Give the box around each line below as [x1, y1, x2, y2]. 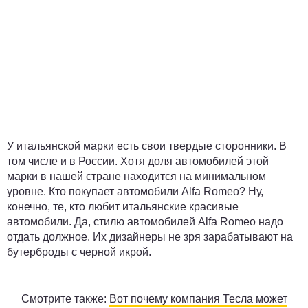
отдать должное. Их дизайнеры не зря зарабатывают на [7, 231, 293, 243]
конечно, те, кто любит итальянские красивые [7, 201, 239, 212]
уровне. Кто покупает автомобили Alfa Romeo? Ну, [7, 186, 263, 197]
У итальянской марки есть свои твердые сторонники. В [7, 140, 287, 152]
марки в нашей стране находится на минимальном [7, 170, 266, 182]
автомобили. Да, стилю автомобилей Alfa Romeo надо [7, 216, 283, 228]
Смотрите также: [21, 293, 109, 305]
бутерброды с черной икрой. [7, 246, 151, 258]
